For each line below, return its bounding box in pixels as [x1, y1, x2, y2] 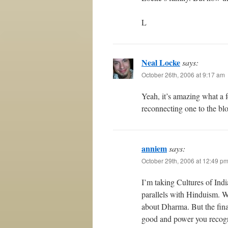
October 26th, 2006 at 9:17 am [141, 70, 225, 79]
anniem [141, 142, 167, 154]
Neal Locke [141, 56, 180, 68]
